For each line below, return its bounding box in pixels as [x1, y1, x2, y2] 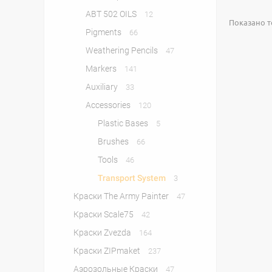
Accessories [86, 100, 132, 110]
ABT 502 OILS [86, 9, 138, 19]
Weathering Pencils [86, 46, 160, 55]
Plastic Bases [98, 118, 150, 128]
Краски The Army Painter [73, 191, 171, 201]
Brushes [98, 137, 131, 146]
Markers [86, 64, 118, 73]
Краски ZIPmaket [73, 246, 142, 256]
